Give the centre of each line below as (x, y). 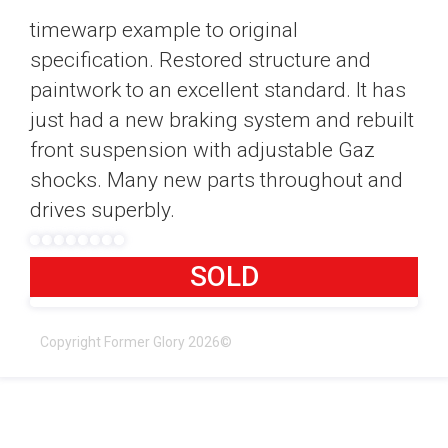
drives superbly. (102, 210)
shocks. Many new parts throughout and (216, 180)
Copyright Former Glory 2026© (136, 342)
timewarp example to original (164, 30)
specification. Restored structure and (200, 60)
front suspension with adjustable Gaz (202, 150)
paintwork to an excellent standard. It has (218, 90)
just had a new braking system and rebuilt (222, 120)
